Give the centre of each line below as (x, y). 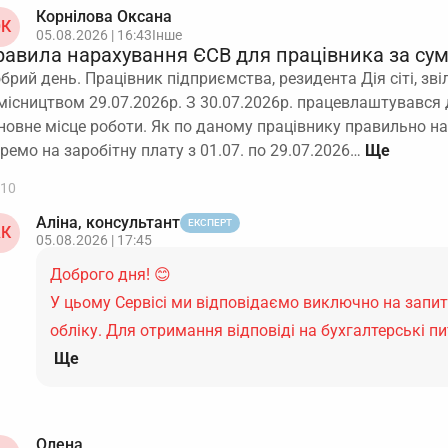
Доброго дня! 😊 (110, 274)
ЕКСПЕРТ (210, 222)
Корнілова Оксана (104, 16)
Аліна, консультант (108, 222)
